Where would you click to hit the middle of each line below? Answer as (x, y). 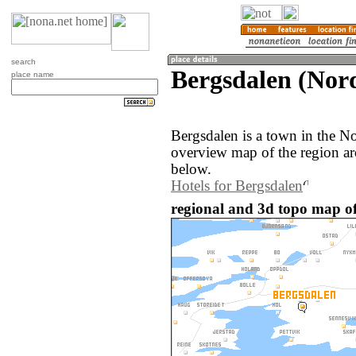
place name (33, 74)
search (23, 62)
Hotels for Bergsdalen (237, 186)
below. (191, 170)
